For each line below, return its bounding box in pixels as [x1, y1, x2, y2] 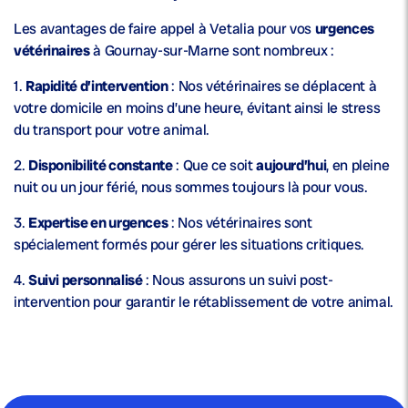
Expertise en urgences [27, 213, 168, 233]
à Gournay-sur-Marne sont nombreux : [89, 41, 334, 61]
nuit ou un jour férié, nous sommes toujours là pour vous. [14, 178, 368, 198]
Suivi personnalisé [27, 270, 143, 291]
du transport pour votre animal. [14, 120, 209, 140]
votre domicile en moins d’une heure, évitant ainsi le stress [14, 98, 381, 118]
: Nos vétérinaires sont [168, 213, 312, 233]
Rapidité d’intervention [25, 76, 168, 97]
